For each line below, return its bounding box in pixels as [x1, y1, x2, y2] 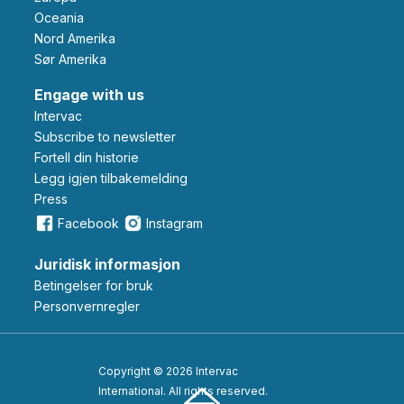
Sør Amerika [42, 50, 106, 67]
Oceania [44, 9, 84, 25]
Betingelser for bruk [42, 277, 153, 293]
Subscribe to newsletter [42, 128, 176, 144]
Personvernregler [42, 298, 140, 314]
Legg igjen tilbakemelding [41, 170, 188, 186]
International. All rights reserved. [98, 383, 268, 398]
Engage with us [34, 85, 144, 104]
